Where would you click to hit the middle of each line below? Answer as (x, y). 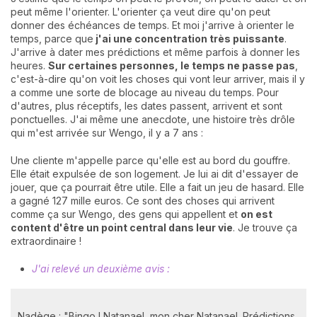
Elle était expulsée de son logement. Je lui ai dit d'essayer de (155, 174)
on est (257, 214)
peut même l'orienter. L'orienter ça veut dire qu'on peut (140, 12)
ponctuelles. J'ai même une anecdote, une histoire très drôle (153, 120)
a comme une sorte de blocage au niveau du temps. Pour (145, 93)
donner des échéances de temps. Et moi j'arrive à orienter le (152, 25)
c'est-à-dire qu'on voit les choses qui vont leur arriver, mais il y (158, 79)
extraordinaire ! (46, 241)
